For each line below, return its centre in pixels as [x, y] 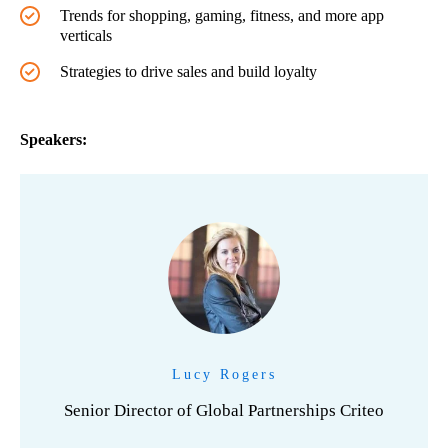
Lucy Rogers [224, 374]
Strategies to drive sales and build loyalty [188, 71]
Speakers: [53, 139]
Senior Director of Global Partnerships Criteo [224, 410]
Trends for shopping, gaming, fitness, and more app [222, 15]
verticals [86, 35]
